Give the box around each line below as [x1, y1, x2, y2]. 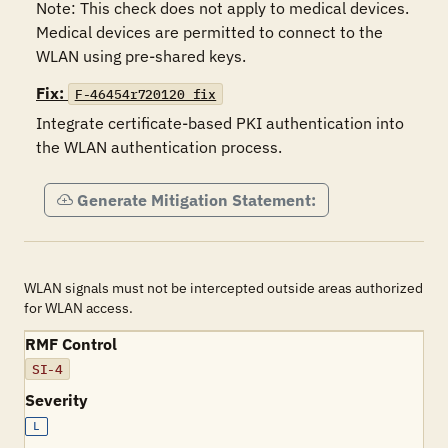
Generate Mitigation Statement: [77, 190, 316, 210]
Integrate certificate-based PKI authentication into [36, 113, 404, 133]
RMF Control [25, 334, 117, 354]
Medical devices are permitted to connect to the [36, 22, 383, 42]
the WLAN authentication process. [36, 137, 282, 157]
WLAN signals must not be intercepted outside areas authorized [24, 279, 423, 297]
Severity [25, 390, 88, 410]
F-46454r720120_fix [74, 85, 217, 103]
